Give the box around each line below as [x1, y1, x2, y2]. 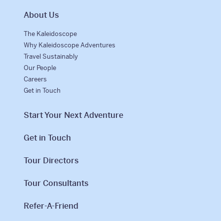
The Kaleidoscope [24, 30, 77, 38]
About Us [24, 10, 59, 21]
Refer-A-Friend [24, 201, 79, 212]
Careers [24, 75, 47, 84]
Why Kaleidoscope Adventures [24, 41, 116, 50]
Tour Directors [24, 155, 79, 166]
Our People [24, 64, 57, 73]
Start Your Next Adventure [24, 110, 124, 121]
